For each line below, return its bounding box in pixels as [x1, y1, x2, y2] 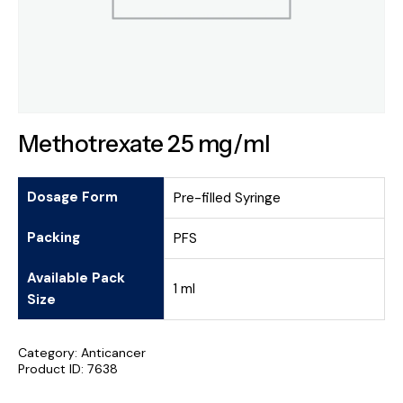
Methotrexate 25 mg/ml [18, 130, 271, 159]
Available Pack [27, 268, 125, 287]
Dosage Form [27, 187, 118, 206]
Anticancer [81, 344, 146, 361]
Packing [27, 228, 80, 246]
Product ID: [18, 360, 87, 377]
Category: [18, 344, 81, 361]
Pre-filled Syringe [174, 188, 281, 207]
